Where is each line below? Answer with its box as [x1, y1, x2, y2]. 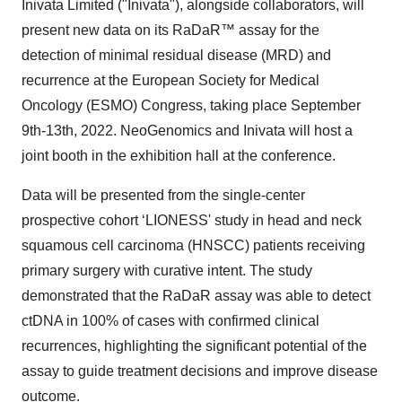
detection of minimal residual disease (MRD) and [22, 48, 331, 63]
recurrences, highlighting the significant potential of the [22, 338, 367, 354]
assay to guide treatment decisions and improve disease [22, 363, 378, 379]
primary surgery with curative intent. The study [22, 263, 312, 278]
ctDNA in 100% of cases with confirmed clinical [22, 313, 319, 328]
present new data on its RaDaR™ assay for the [22, 22, 319, 38]
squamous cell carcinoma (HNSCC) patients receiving [22, 238, 365, 253]
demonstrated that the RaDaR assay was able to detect [22, 288, 371, 303]
